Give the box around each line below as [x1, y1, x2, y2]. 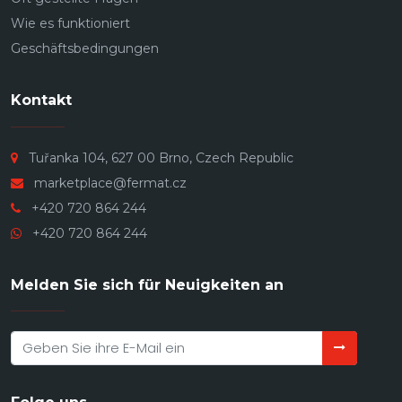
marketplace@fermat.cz [34, 174, 187, 191]
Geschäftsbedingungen [11, 40, 159, 57]
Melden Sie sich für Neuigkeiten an [11, 275, 284, 293]
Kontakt [11, 92, 72, 109]
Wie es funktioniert [11, 15, 130, 32]
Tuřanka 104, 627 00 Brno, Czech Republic [29, 149, 293, 166]
